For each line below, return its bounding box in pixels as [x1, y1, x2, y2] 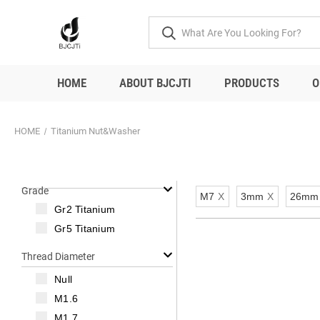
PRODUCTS [224, 76, 279, 90]
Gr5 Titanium [54, 223, 115, 234]
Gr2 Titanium [54, 204, 115, 215]
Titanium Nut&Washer [50, 126, 140, 136]
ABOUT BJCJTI [119, 76, 191, 90]
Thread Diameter [21, 251, 95, 262]
